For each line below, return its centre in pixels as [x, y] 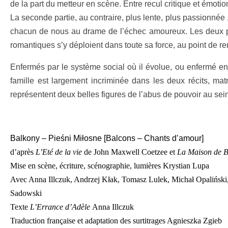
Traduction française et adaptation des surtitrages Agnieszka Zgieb [116, 221]
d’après [23, 152]
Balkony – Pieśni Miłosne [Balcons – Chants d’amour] [107, 138]
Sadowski [26, 193]
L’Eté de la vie [59, 152]
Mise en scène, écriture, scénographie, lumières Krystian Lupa [110, 166]
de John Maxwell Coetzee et [130, 152]
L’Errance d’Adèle [60, 207]
